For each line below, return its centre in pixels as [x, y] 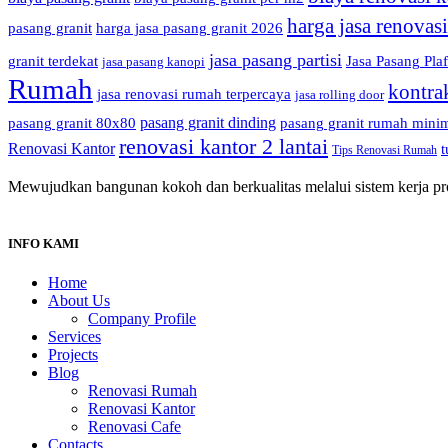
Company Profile [142, 318]
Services [74, 336]
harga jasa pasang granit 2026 [189, 27]
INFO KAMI [43, 243]
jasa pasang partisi [275, 59]
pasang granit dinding [208, 122]
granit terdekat [53, 60]
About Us [79, 300]
